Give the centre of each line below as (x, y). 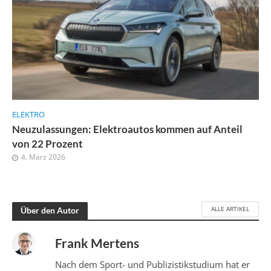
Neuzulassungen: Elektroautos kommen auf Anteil (127, 129)
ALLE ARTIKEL (230, 209)
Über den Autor (50, 211)
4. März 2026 (43, 157)
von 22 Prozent (47, 143)
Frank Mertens (97, 243)
